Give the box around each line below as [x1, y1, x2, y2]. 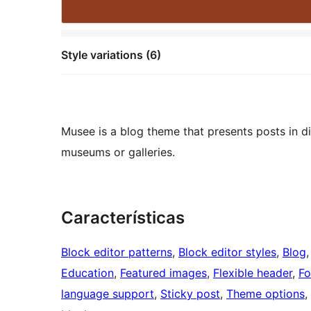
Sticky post [160, 286, 220, 301]
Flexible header [213, 265, 292, 280]
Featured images [120, 265, 207, 280]
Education [61, 265, 114, 280]
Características [61, 207, 185, 228]
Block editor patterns [61, 244, 172, 259]
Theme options [226, 286, 305, 301]
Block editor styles [178, 244, 276, 259]
